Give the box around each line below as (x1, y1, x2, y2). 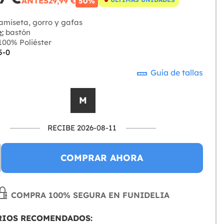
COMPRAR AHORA (60, 152, 143, 164)
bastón (3, 27, 30, 37)
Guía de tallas (148, 67, 203, 78)
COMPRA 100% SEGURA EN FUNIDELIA (8, 190, 170, 200)
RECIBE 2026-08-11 (47, 123, 117, 133)
